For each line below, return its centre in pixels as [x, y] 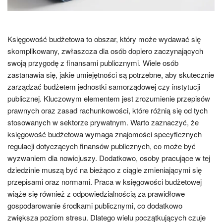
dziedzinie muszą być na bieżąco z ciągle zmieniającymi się [105, 169]
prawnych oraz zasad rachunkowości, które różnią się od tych [108, 110]
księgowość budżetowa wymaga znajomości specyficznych [105, 134]
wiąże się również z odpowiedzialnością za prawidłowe [96, 193]
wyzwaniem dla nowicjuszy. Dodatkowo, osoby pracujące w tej [109, 158]
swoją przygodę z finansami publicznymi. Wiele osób [93, 62]
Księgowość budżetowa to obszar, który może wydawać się [104, 39]
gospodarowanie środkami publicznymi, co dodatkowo [95, 205]
